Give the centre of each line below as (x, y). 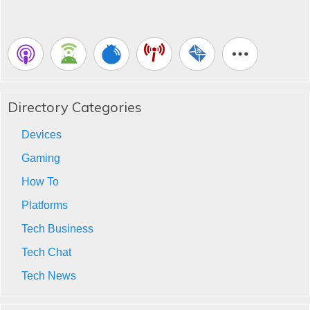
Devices (42, 134)
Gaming (41, 158)
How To (40, 181)
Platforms (45, 205)
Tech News (49, 275)
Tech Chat (46, 252)
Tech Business (57, 228)
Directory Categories (75, 107)
